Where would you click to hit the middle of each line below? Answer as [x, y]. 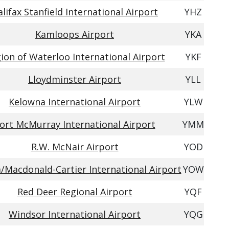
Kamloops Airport [75, 34]
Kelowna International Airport [75, 102]
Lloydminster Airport [75, 79]
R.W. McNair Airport [75, 147]
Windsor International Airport [75, 214]
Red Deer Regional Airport [75, 192]
